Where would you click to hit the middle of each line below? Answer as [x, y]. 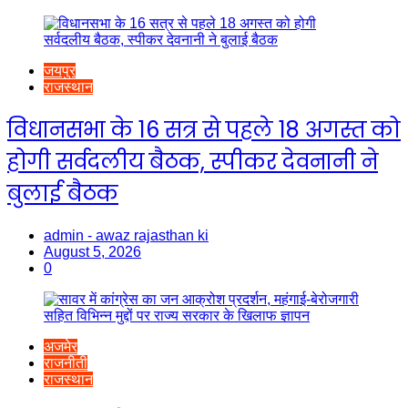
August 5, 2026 [92, 251]
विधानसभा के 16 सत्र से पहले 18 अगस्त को [204, 129]
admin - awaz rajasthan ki [126, 235]
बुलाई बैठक [63, 193]
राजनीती [66, 362]
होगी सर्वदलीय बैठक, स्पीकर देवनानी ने [193, 161]
